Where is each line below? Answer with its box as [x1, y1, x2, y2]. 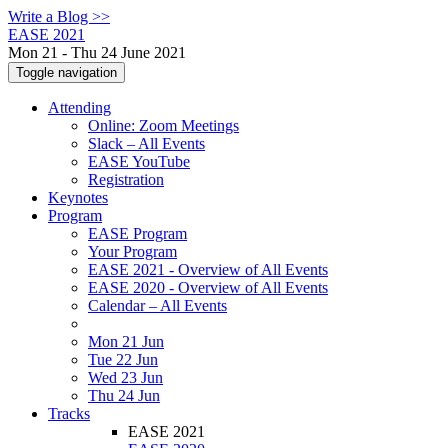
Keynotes [48, 189, 108, 206]
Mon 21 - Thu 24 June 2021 [8, 44, 186, 61]
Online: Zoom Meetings [88, 117, 239, 134]
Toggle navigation [16, 65, 117, 80]
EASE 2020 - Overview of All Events [88, 279, 328, 296]
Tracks [48, 405, 90, 422]
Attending [48, 99, 111, 116]
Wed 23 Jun [88, 369, 163, 386]
